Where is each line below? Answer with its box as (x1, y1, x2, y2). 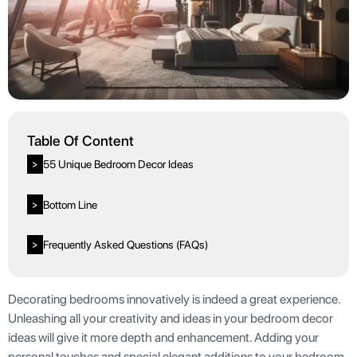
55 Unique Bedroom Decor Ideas (42, 158, 196, 171)
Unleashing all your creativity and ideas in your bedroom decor (8, 311, 333, 327)
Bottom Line (42, 198, 100, 211)
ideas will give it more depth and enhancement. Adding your (8, 330, 319, 346)
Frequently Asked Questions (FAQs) (42, 237, 210, 251)
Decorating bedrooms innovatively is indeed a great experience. (8, 292, 340, 308)
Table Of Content (27, 132, 134, 149)
